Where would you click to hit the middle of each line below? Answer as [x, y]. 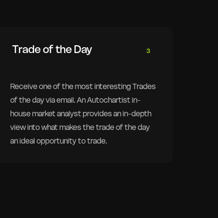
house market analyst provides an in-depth [81, 113]
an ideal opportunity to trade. [58, 141]
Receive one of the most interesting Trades [83, 86]
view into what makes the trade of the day [80, 127]
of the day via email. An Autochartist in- [75, 100]
